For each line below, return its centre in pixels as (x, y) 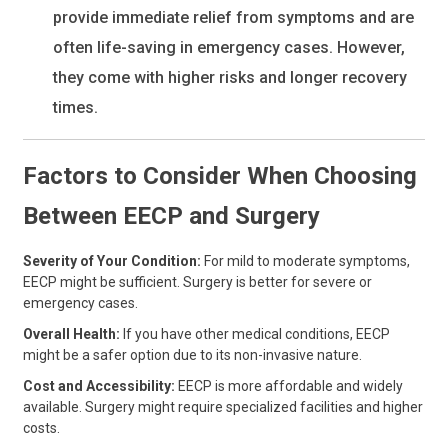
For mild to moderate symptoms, (307, 261)
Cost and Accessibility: (101, 386)
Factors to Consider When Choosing (220, 176)
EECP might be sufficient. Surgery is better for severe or (198, 282)
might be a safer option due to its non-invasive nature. (193, 355)
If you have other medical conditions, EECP (257, 334)
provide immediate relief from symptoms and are (234, 18)
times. (76, 108)
